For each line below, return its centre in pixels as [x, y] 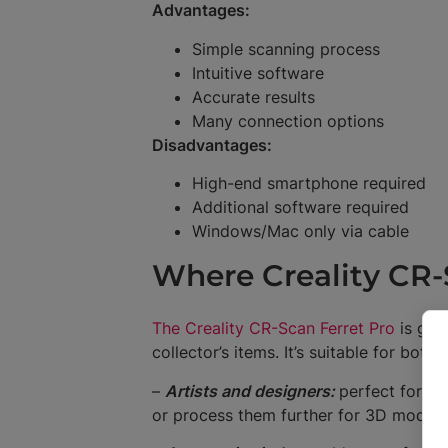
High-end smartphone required [309, 183]
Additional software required [300, 207]
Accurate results [253, 96]
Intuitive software [258, 72]
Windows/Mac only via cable [300, 231]
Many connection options [288, 120]
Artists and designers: [252, 390]
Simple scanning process [286, 48]
